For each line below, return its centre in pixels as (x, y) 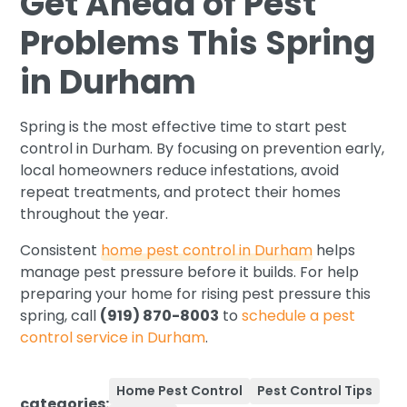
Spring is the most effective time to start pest (184, 126)
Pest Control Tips (315, 390)
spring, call (60, 315)
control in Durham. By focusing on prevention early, (203, 148)
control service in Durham (113, 337)
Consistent (61, 250)
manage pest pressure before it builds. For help (190, 272)
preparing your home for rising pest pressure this (196, 293)
